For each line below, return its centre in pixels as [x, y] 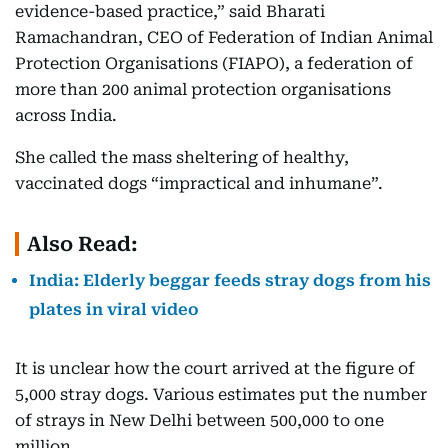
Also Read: [82, 244]
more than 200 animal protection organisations [203, 89]
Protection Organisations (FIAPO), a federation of [214, 63]
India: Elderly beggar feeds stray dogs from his [230, 280]
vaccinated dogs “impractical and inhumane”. [199, 183]
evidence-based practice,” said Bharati [170, 11]
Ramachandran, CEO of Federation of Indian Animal [224, 37]
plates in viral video [114, 309]
